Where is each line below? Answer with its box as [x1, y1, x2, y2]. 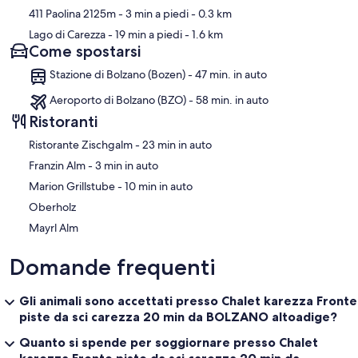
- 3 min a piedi [116, 6, 189, 22]
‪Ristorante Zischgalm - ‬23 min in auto [142, 137, 212, 153]
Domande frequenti [10, 253, 216, 281]
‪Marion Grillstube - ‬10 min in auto [125, 179, 193, 194]
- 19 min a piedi [105, 27, 182, 42]
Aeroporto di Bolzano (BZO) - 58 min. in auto [50, 93, 268, 108]
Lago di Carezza [29, 27, 105, 42]
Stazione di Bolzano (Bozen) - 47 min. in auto [50, 67, 267, 82]
